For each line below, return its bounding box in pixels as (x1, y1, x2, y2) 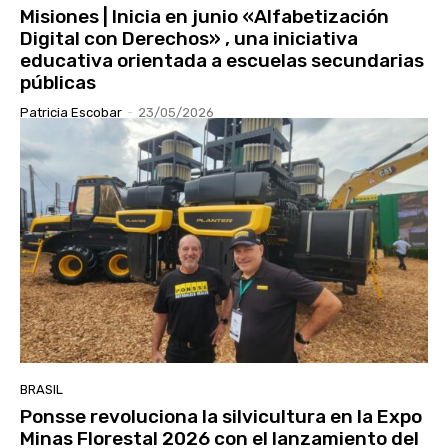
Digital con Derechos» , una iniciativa (20, 27, 358, 51)
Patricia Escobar (20, 105, 122, 121)
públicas (20, 71, 96, 95)
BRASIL (20, 381, 63, 397)
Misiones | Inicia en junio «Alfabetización (20, 5, 389, 29)
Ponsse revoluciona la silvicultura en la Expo (20, 404, 422, 428)
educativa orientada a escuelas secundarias (20, 49, 424, 73)
